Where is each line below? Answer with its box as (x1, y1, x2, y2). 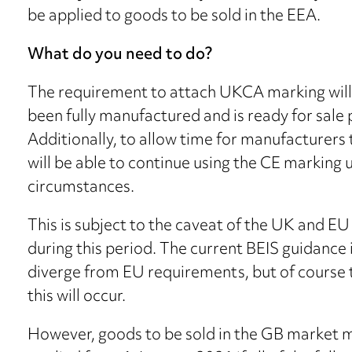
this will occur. (27, 281, 126, 314)
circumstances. (27, 172, 134, 205)
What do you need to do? (27, 39, 212, 72)
